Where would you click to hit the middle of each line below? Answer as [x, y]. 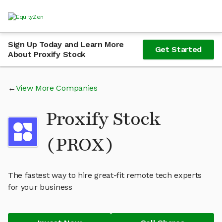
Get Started [178, 49]
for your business [40, 187]
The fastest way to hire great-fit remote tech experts [105, 175]
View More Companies [56, 88]
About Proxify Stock [47, 54]
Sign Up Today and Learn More [66, 44]
